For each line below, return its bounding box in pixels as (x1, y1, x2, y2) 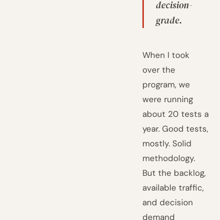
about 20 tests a (142, 109, 209, 119)
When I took (142, 50, 190, 60)
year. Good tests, (142, 123, 209, 134)
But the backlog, (142, 167, 206, 178)
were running (142, 94, 193, 105)
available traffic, (142, 182, 204, 193)
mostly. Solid (142, 138, 192, 149)
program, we (142, 79, 191, 90)
